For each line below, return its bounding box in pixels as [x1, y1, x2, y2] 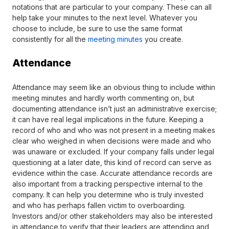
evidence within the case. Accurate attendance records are [12, 168, 213, 177]
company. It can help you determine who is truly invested [12, 190, 203, 199]
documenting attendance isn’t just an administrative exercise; [12, 104, 217, 113]
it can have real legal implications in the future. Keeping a [12, 114, 203, 124]
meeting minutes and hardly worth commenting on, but [12, 93, 194, 102]
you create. [143, 34, 183, 43]
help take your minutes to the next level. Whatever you [12, 13, 197, 22]
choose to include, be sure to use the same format [12, 24, 182, 33]
